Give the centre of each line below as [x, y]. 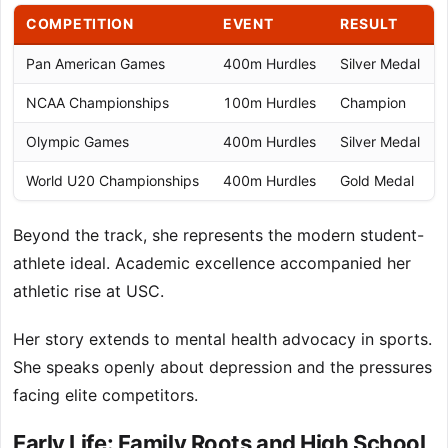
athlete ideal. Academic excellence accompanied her [212, 263]
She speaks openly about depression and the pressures [222, 367]
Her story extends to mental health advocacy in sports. [222, 339]
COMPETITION [80, 24]
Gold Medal [377, 181]
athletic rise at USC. [88, 291]
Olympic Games [77, 142]
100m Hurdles [269, 103]
